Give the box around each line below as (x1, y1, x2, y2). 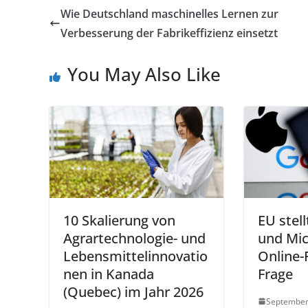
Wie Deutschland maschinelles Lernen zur (60, 6, 278, 21)
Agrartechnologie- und (63, 228, 206, 247)
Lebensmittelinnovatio (63, 246, 208, 265)
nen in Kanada (63, 264, 154, 283)
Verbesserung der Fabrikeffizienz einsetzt (60, 25, 278, 41)
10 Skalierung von (63, 210, 175, 230)
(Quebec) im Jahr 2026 (63, 282, 203, 301)
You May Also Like (67, 62, 221, 87)
